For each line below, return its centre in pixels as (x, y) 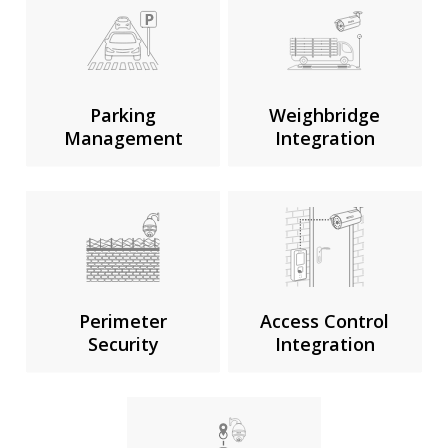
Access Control (325, 321)
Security (123, 344)
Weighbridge (325, 115)
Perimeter (123, 321)
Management (123, 138)
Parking (123, 115)
